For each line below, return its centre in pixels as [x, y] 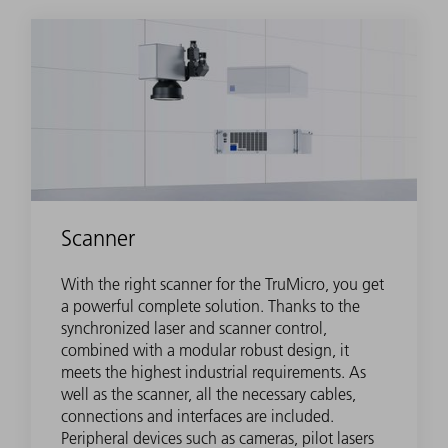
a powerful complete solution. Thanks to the [210, 305]
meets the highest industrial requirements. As [213, 371]
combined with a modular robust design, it [205, 349]
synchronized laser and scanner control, [194, 327]
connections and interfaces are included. [197, 415]
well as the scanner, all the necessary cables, [208, 393]
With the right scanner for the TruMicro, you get [222, 283]
